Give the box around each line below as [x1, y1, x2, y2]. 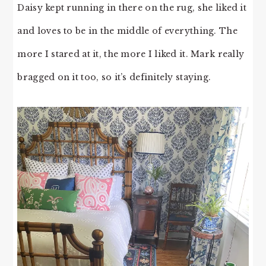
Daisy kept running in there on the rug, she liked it [17, 2, 246, 13]
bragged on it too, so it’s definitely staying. [17, 71, 211, 83]
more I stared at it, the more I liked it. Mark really [17, 48, 245, 59]
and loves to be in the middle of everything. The [17, 25, 237, 36]
